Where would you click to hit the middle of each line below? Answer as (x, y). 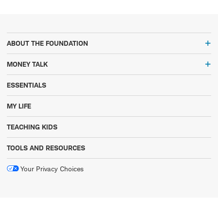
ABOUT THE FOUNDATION (47, 43)
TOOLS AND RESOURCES (46, 147)
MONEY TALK (27, 64)
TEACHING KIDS (32, 127)
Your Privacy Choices (52, 168)
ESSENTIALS (27, 85)
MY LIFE (19, 106)
